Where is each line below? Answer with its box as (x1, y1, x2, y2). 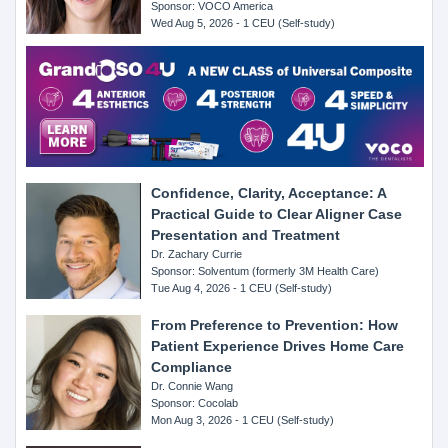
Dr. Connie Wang (151, 379, 234, 392)
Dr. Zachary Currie (151, 248, 243, 261)
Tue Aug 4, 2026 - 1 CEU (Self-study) (151, 282, 333, 295)
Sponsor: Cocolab (151, 396, 239, 409)
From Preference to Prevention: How (151, 316, 399, 333)
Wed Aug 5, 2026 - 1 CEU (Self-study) (151, 17, 336, 30)
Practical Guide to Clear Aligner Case (151, 206, 403, 223)
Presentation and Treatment (151, 227, 341, 244)
